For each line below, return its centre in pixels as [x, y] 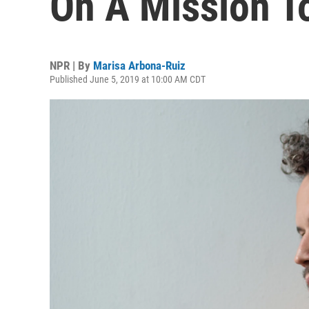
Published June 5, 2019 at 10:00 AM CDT [128, 79]
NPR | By [71, 66]
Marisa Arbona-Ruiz [139, 66]
